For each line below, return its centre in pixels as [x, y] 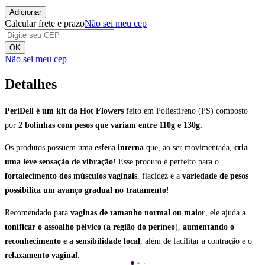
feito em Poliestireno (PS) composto [186, 111]
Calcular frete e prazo [45, 24]
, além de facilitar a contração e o [196, 241]
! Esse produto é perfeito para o [166, 162]
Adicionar [25, 12]
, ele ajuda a [225, 213]
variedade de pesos [214, 176]
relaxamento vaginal [41, 256]
